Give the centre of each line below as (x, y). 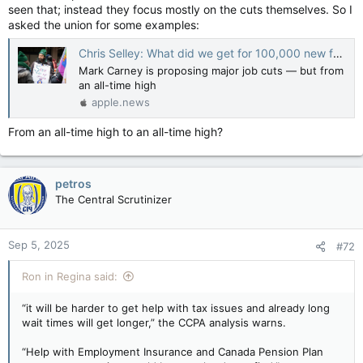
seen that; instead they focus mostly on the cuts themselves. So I (180, 10)
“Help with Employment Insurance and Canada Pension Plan (173, 352)
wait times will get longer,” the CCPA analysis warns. (154, 323)
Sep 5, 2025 (39, 245)
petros (73, 184)
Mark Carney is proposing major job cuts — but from (211, 71)
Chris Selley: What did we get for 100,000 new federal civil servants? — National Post (206, 53)
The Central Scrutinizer (113, 200)
